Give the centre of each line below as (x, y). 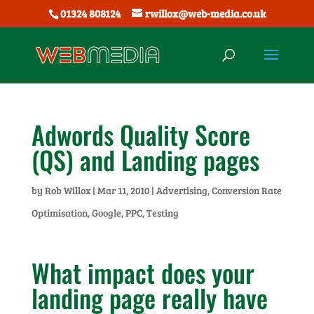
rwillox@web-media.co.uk (205, 14)
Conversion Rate (246, 190)
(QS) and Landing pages (145, 159)
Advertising (182, 190)
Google (106, 213)
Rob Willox (67, 190)
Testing (162, 213)
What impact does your (143, 272)
